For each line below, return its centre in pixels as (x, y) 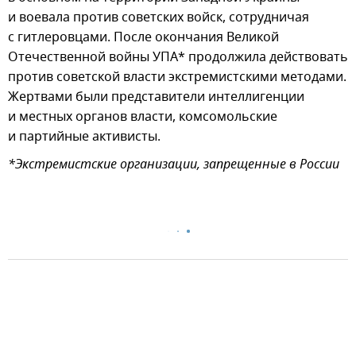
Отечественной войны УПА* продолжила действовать (178, 57)
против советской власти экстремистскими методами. (177, 77)
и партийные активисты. (84, 136)
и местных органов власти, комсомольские (143, 116)
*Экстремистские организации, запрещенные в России (174, 165)
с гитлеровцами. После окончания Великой (143, 37)
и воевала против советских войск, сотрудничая (159, 17)
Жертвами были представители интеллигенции (156, 97)
